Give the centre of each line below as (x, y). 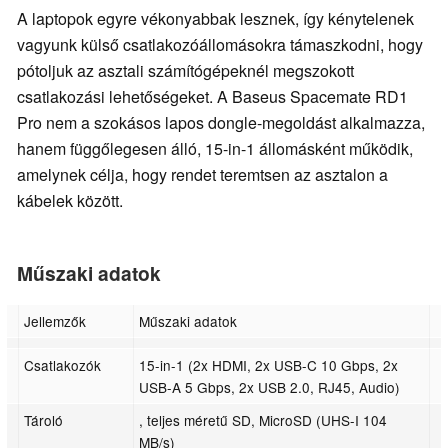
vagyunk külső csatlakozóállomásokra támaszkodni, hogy (220, 45)
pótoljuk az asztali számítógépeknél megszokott (185, 71)
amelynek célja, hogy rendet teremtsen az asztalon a (202, 175)
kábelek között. (70, 201)
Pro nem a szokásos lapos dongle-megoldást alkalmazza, (221, 123)
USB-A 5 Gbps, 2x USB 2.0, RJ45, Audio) (270, 386)
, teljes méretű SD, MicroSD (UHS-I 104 (263, 419)
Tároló (44, 419)
